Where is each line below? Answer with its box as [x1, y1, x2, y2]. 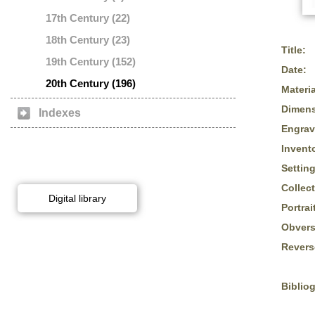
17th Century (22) [46, 12, 130, 24]
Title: [281, 44, 306, 56]
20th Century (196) [46, 77, 136, 89]
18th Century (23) [46, 34, 130, 46]
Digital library [49, 193, 106, 204]
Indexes [39, 107, 81, 119]
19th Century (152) [46, 56, 136, 67]
